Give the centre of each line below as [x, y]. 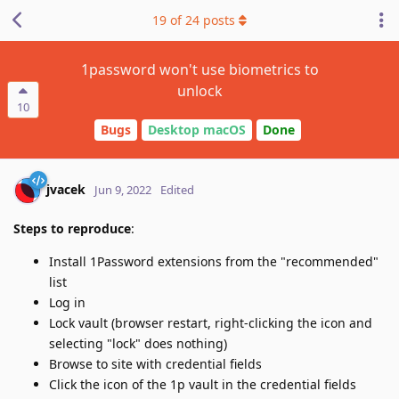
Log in [67, 302]
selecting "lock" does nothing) [138, 343]
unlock [199, 91]
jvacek [66, 189]
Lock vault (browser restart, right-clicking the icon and [211, 322]
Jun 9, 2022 [123, 189]
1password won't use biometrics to [199, 69]
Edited [177, 189]
